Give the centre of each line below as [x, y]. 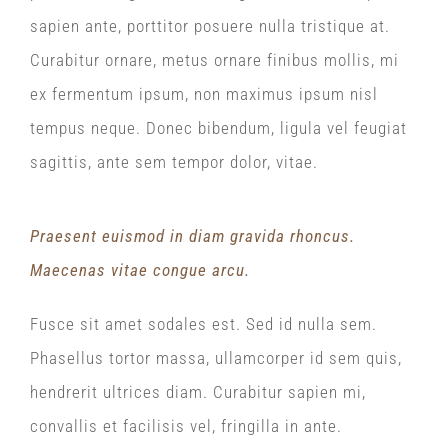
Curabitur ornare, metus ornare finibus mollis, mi [214, 60]
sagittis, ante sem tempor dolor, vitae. [174, 162]
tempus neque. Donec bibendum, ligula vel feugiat [218, 128]
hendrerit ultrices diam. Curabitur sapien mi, [198, 392]
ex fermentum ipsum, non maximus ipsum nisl [204, 94]
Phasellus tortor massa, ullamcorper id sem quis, [216, 358]
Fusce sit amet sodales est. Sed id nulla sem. [203, 324]
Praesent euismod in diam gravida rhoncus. [192, 236]
